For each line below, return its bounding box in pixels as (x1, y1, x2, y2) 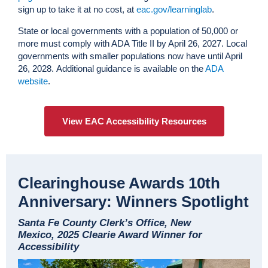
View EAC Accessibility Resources (62, 116, 206, 127)
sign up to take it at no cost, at (18, 4, 136, 15)
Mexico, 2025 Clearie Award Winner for (18, 229, 202, 241)
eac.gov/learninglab (136, 4, 212, 15)
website (18, 76, 48, 87)
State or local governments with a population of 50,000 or (18, 26, 238, 36)
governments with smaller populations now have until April (18, 51, 242, 62)
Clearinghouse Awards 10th (18, 174, 220, 193)
